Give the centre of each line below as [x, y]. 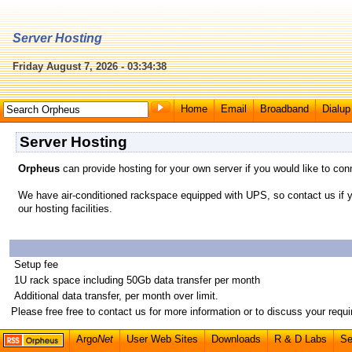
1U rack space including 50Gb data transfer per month [136, 280]
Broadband [284, 109]
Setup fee [35, 264]
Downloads [236, 339]
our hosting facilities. [65, 209]
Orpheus [38, 169]
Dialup [336, 109]
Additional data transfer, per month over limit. [115, 295]
